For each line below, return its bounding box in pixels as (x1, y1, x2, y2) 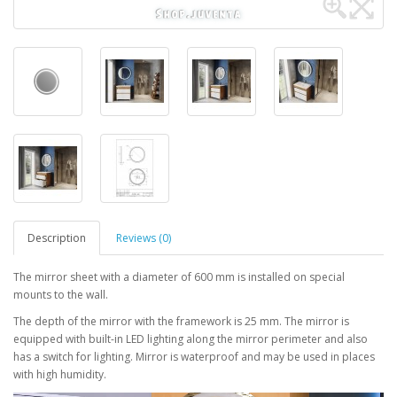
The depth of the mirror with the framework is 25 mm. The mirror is (13, 314, 349, 330)
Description (27, 230, 86, 246)
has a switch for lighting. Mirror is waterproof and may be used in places (13, 349, 375, 365)
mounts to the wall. (13, 287, 111, 303)
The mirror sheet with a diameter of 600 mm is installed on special (13, 269, 345, 285)
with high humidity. (13, 367, 106, 383)
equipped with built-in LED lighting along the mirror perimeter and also (13, 331, 368, 347)
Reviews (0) (116, 230, 171, 246)
